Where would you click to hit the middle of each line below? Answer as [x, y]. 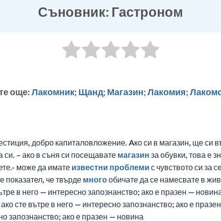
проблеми [129, 167]
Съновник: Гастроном [110, 12]
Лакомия [167, 92]
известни [90, 167]
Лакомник [53, 92]
